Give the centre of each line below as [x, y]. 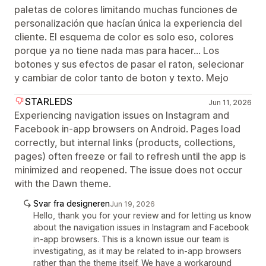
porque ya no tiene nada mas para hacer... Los [117, 50]
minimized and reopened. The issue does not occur [128, 170]
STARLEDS [49, 102]
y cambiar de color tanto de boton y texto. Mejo [121, 78]
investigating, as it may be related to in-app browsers [137, 251]
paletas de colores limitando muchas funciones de [126, 9]
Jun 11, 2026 [230, 102]
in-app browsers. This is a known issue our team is [131, 239]
